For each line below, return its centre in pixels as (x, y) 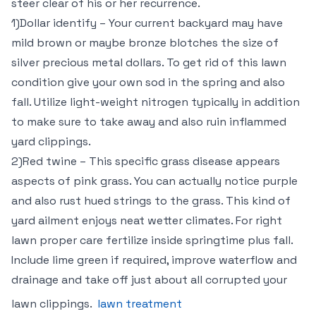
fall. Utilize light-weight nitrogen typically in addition (156, 102)
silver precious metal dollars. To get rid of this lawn (149, 62)
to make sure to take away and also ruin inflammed (149, 122)
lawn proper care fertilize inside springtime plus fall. (152, 240)
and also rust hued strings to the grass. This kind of (151, 201)
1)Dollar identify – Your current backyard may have (147, 23)
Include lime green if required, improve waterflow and (154, 260)
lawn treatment (140, 304)
